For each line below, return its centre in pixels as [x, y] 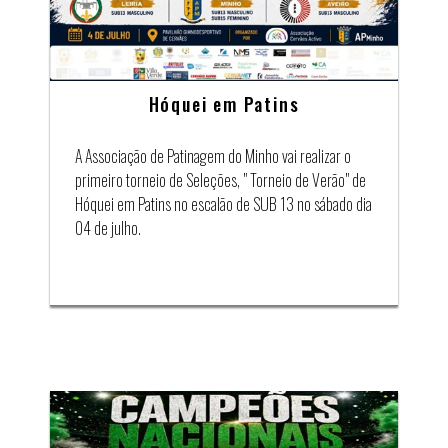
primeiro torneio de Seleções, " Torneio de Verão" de [220, 180]
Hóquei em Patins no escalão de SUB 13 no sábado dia [223, 204]
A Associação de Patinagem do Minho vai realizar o [213, 156]
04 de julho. [108, 228]
